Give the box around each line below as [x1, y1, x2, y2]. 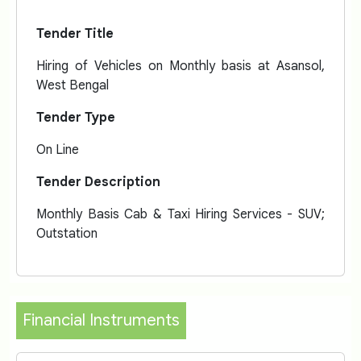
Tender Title [36, 26, 114, 42]
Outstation [36, 226, 98, 242]
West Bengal [36, 77, 109, 93]
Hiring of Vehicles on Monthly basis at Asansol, [36, 58, 325, 74]
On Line [36, 142, 79, 158]
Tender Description [36, 174, 160, 190]
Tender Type [36, 110, 115, 126]
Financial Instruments [23, 310, 180, 330]
